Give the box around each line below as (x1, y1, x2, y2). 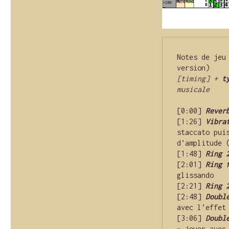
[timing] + (176, 74, 222, 83)
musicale (176, 85, 210, 94)
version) (176, 63, 210, 73)
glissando (176, 171, 214, 180)
